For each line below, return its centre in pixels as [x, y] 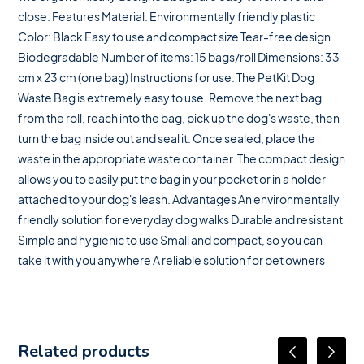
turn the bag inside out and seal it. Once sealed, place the [167, 139]
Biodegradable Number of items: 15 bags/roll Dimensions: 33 [179, 57]
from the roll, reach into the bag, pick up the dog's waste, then [179, 118]
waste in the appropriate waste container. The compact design [182, 159]
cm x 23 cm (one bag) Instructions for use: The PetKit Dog [167, 78]
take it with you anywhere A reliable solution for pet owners [172, 260]
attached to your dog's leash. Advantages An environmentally [179, 199]
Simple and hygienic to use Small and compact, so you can [171, 240]
